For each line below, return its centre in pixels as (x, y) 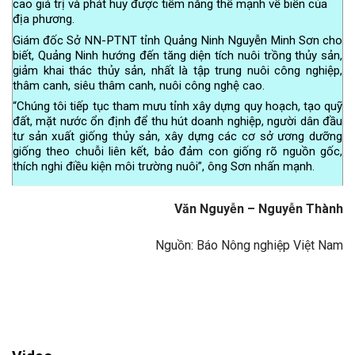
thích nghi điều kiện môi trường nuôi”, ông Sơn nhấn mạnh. (164, 166)
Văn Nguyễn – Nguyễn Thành (259, 209)
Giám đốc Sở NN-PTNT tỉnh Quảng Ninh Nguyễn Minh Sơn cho (177, 40)
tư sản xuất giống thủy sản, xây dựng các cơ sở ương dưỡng (177, 136)
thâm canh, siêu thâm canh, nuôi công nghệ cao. (139, 85)
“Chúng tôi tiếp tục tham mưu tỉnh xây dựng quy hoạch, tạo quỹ (177, 106)
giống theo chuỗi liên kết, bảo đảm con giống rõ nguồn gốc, (177, 151)
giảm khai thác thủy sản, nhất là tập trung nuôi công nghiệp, (177, 70)
